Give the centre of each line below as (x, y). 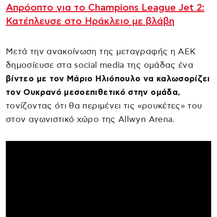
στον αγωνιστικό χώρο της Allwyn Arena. (90, 119)
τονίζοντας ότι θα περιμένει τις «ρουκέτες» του (104, 106)
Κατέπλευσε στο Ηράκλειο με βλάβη (90, 21)
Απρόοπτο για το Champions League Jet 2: (105, 8)
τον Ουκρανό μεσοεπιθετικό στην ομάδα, (93, 92)
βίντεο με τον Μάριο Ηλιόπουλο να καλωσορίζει (108, 78)
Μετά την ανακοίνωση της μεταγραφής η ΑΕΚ (101, 51)
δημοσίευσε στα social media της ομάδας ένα (100, 65)
